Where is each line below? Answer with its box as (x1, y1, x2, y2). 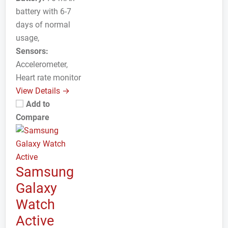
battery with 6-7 (16, 7, 71, 16)
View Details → (16, 86, 70, 96)
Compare (16, 112, 49, 122)
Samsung (16, 164, 74, 180)
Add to (26, 99, 50, 109)
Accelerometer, (16, 60, 68, 69)
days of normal (16, 20, 70, 30)
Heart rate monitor (16, 73, 81, 82)
